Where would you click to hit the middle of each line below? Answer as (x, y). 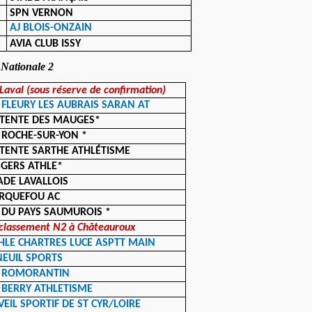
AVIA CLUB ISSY (46, 44)
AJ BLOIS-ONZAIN (51, 28)
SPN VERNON (42, 13)
